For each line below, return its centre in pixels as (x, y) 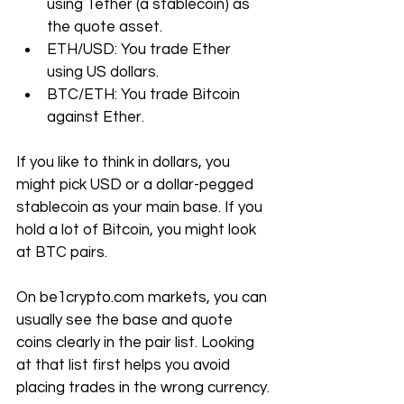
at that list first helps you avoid (125, 365)
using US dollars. (103, 72)
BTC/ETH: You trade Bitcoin (145, 95)
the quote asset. (105, 27)
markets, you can (207, 298)
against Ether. (96, 117)
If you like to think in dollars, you (125, 162)
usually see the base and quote (126, 320)
